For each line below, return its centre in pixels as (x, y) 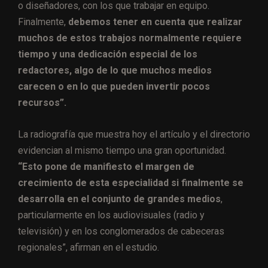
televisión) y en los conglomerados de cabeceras (121, 232)
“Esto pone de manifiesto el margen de (106, 167)
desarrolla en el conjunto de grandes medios (119, 199)
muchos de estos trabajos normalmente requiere (130, 38)
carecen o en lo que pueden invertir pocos (114, 87)
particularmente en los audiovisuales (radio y (111, 215)
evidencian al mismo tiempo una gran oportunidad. (122, 151)
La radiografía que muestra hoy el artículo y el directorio (134, 135)
